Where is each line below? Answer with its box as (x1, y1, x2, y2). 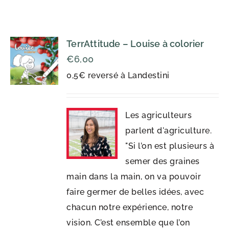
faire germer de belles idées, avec (66, 187, 204, 197)
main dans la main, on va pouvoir (66, 172, 201, 181)
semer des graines (125, 156, 200, 166)
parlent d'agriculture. (125, 126, 212, 135)
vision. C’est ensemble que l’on (66, 218, 190, 227)
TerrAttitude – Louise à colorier (66, 38, 204, 49)
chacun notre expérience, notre (66, 202, 193, 212)
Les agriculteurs (125, 110, 192, 120)
